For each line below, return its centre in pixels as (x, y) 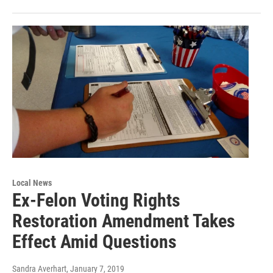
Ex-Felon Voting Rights (96, 200)
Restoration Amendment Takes (124, 221)
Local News (32, 183)
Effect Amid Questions (94, 241)
